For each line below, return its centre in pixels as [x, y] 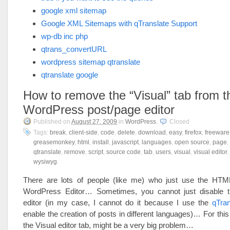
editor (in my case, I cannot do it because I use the [118, 203]
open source [192, 142]
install [101, 142]
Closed [179, 122]
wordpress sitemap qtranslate [91, 62]
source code [123, 152]
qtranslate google [70, 75]
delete [126, 132]
